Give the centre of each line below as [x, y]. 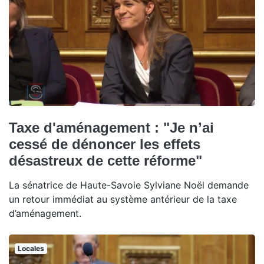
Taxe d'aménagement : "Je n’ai [111, 128]
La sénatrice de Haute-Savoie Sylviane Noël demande [129, 185]
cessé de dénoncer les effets [105, 144]
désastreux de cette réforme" [105, 161]
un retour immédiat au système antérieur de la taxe [123, 199]
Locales [31, 249]
